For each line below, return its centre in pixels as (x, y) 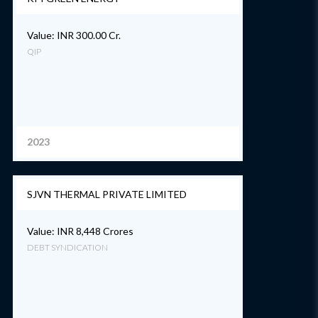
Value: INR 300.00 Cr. (74, 35)
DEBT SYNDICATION (67, 247)
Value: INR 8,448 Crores (80, 231)
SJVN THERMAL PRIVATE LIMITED (107, 194)
